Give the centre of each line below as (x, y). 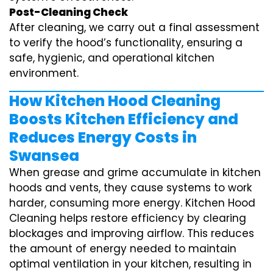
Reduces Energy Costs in (103, 138)
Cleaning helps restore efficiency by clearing (128, 218)
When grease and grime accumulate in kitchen (135, 173)
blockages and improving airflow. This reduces (132, 234)
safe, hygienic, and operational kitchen (112, 58)
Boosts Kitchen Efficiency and (124, 119)
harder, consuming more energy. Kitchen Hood (132, 203)
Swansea (44, 156)
